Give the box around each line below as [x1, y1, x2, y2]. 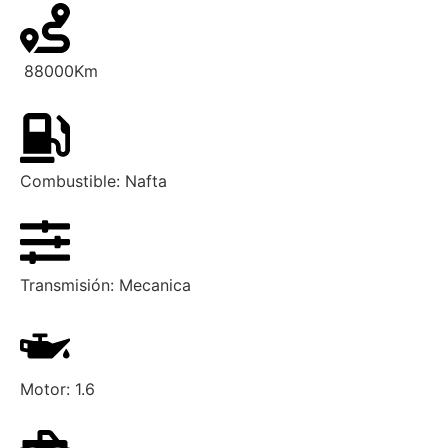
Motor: [20, 378, 75, 399]
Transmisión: [20, 274, 119, 295]
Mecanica [119, 274, 191, 295]
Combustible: [20, 170, 125, 191]
